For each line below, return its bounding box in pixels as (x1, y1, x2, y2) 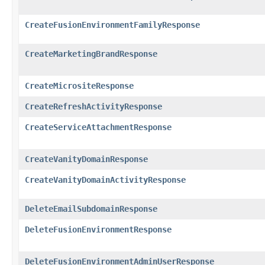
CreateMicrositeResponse (25, 80, 134, 91)
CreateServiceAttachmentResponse (25, 122, 172, 132)
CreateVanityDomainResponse (25, 154, 148, 164)
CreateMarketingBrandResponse (25, 49, 157, 59)
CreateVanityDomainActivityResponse (25, 174, 186, 185)
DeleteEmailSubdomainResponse (25, 203, 157, 214)
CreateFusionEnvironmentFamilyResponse (25, 20, 200, 30)
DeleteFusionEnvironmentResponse (25, 224, 172, 234)
